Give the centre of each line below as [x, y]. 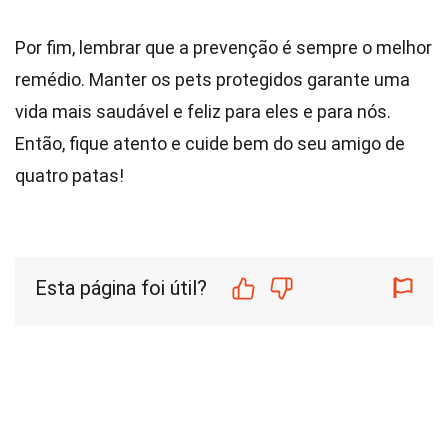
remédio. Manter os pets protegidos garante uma [212, 79]
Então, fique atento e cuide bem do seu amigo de [210, 143]
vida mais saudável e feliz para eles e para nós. [203, 111]
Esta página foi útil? [121, 288]
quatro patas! [69, 175]
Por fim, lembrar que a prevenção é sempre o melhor [223, 47]
